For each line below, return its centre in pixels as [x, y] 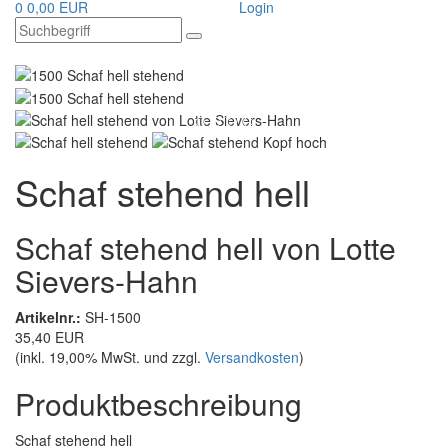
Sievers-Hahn [106, 281]
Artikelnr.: [48, 317]
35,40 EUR [49, 337]
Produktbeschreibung [158, 404]
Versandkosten [252, 357]
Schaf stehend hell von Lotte [205, 248]
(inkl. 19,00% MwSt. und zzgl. [110, 357]
